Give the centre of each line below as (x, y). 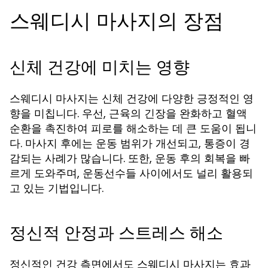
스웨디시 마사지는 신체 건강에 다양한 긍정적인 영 (132, 98)
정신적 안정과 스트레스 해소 (116, 233)
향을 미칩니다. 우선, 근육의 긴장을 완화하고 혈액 (128, 113)
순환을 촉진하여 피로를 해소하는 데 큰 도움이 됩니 (133, 128)
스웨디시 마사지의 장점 (117, 21)
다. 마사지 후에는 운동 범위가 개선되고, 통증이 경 (130, 143)
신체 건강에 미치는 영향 (100, 67)
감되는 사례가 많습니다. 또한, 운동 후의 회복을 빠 (130, 158)
